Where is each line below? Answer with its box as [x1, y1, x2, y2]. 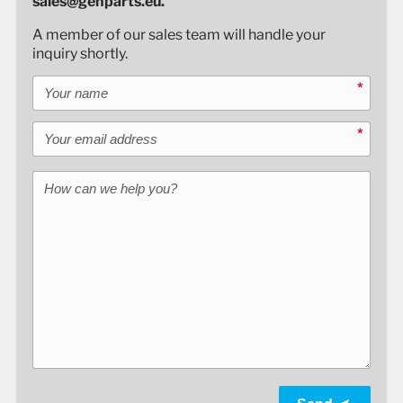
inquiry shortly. [31, 45, 128, 62]
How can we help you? [31, 164, 158, 179]
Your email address [31, 120, 140, 135]
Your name [31, 74, 94, 89]
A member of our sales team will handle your [31, 26, 326, 43]
